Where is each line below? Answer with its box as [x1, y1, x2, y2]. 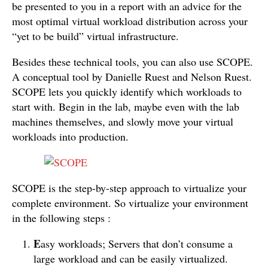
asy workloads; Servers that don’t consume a [41, 236, 233, 251]
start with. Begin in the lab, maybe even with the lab [12, 99, 239, 114]
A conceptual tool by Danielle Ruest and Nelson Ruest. [12, 69, 252, 84]
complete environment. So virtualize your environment [12, 196, 248, 210]
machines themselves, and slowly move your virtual [12, 114, 233, 129]
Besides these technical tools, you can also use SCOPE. [12, 54, 253, 69]
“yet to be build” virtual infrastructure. [12, 29, 179, 43]
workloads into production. [12, 129, 129, 144]
